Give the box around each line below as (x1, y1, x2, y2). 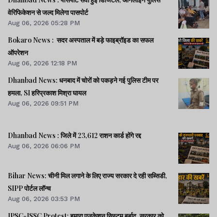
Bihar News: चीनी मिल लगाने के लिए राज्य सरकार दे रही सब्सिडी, (8, 170, 167, 180)
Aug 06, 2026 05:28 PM (8, 19, 80, 27)
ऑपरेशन (8, 48, 28, 58)
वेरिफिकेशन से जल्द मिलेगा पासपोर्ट (8, 8, 88, 17)
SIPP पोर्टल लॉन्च (8, 183, 51, 193)
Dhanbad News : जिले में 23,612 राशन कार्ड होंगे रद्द (8, 130, 141, 140)
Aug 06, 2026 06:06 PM (8, 141, 80, 150)
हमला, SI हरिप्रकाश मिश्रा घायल (8, 88, 86, 98)
